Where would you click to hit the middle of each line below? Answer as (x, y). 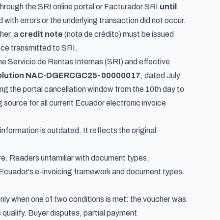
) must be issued (146, 34)
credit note (41, 34)
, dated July (160, 75)
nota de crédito (93, 34)
